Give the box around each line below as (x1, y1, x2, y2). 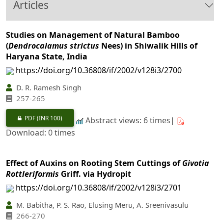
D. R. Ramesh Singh (14, 82, 82, 92)
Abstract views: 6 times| (83, 115, 177, 126)
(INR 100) (37, 114, 62, 123)
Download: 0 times (6, 127, 75, 138)
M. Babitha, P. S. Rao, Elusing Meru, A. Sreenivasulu (14, 200, 189, 210)
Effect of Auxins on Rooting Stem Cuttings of (6, 158, 182, 169)
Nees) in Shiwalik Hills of (99, 40, 197, 52)
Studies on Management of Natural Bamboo (6, 29, 180, 41)
